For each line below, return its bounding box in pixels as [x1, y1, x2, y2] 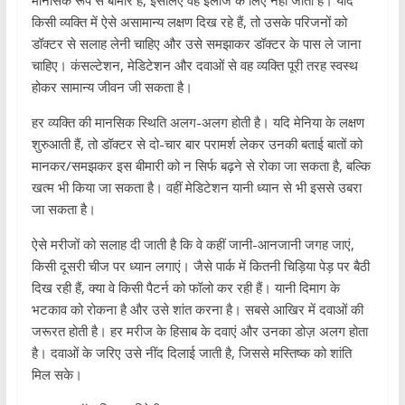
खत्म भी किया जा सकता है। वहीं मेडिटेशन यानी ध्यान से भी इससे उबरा [31, 178, 362, 197]
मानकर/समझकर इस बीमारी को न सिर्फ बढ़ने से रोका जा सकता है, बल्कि [31, 156, 371, 175]
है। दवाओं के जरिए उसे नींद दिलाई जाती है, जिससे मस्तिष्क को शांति [31, 344, 352, 363]
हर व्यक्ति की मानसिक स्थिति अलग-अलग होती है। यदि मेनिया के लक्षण [31, 113, 364, 132]
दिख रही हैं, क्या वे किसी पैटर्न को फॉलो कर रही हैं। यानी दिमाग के [31, 278, 340, 297]
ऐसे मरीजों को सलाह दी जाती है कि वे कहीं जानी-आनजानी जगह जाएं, [31, 235, 354, 254]
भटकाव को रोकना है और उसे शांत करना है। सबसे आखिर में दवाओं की [31, 300, 363, 319]
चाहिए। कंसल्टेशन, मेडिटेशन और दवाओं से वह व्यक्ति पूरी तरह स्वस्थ [31, 56, 358, 75]
